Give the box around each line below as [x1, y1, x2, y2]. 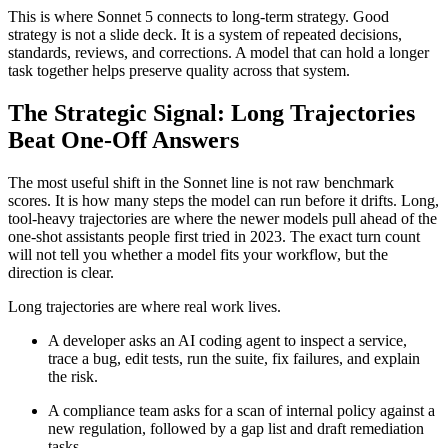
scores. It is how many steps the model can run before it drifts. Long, [8, 192, 439, 210]
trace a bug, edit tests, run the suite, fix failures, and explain [48, 350, 420, 368]
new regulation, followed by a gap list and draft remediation [48, 420, 424, 438]
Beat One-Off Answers [8, 127, 239, 154]
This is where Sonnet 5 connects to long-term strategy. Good [8, 8, 389, 26]
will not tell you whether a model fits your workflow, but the [8, 246, 388, 264]
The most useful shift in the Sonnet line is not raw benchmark [8, 174, 394, 192]
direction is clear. [8, 264, 114, 282]
